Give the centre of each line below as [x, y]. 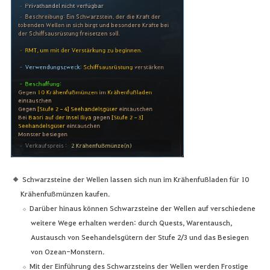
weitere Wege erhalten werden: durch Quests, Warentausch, [132, 222]
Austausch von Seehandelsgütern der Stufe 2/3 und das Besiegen [140, 237]
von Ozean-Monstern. [68, 251]
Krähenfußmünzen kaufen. [65, 193]
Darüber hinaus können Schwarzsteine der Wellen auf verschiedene [143, 208]
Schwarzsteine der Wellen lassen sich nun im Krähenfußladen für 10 [135, 179]
